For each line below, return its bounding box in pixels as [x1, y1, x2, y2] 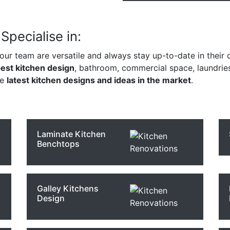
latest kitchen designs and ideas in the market [7, 75, 191, 85]
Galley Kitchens [37, 183, 99, 194]
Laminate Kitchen [37, 129, 106, 139]
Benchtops [37, 139, 80, 149]
